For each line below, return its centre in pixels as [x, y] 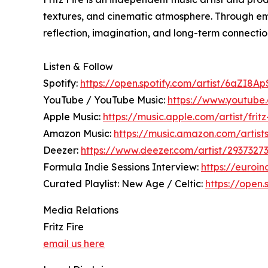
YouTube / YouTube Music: [105, 100]
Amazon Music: [78, 134]
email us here [74, 244]
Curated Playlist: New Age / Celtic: [124, 184]
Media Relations [81, 210]
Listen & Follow [78, 67]
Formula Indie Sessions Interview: [122, 167]
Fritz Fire [63, 227]
